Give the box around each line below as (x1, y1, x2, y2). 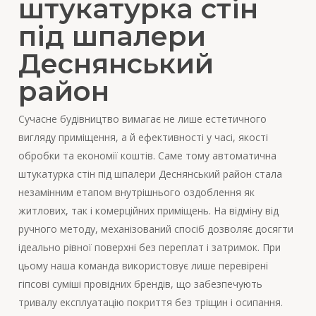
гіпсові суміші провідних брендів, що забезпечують (18, 277, 262, 291)
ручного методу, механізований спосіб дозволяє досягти (18, 222, 293, 236)
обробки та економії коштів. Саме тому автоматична (18, 149, 276, 163)
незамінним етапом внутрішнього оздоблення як (18, 186, 255, 200)
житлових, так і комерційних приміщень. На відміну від (18, 204, 279, 218)
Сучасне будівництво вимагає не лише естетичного (18, 112, 267, 126)
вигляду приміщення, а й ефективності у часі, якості (18, 130, 268, 145)
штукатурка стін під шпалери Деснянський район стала (18, 167, 282, 181)
